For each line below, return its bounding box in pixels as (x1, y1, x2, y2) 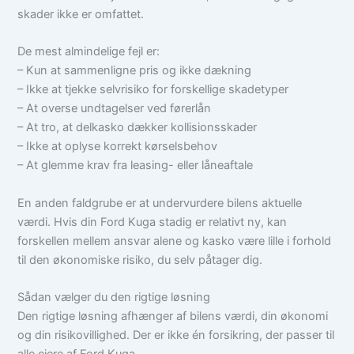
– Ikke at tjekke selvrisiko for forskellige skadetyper (17, 82, 289, 97)
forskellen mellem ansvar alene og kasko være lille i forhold (17, 233, 332, 248)
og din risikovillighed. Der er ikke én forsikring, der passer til (17, 328, 335, 343)
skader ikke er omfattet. (17, 6, 145, 21)
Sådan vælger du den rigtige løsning (17, 290, 211, 305)
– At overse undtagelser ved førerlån (17, 101, 212, 116)
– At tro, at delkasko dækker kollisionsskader (17, 120, 258, 135)
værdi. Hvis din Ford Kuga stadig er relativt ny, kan (17, 214, 288, 229)
